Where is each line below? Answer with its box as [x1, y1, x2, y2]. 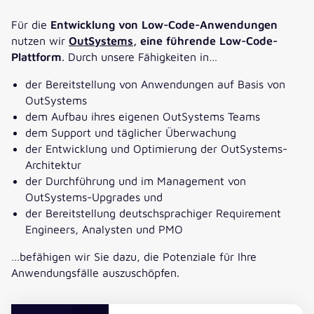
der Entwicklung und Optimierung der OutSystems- [25, 141, 287, 155]
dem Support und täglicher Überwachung [25, 125, 236, 139]
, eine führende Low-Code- [133, 33, 278, 47]
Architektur [25, 157, 81, 171]
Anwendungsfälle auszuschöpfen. [11, 265, 179, 279]
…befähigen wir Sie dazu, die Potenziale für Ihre [11, 249, 257, 263]
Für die [11, 17, 47, 31]
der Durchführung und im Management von [25, 173, 246, 187]
